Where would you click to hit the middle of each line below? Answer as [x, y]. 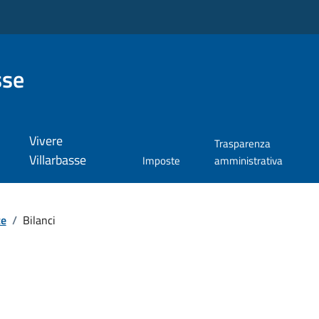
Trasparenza [242, 144]
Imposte [161, 161]
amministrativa [248, 161]
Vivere [46, 141]
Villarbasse [57, 160]
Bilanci [39, 220]
